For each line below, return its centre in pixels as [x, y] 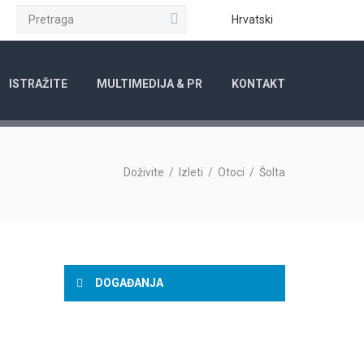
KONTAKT [258, 84]
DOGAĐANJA [128, 283]
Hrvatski [252, 19]
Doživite [144, 172]
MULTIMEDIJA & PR [149, 84]
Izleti [191, 172]
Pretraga [196, 17]
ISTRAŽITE [38, 84]
